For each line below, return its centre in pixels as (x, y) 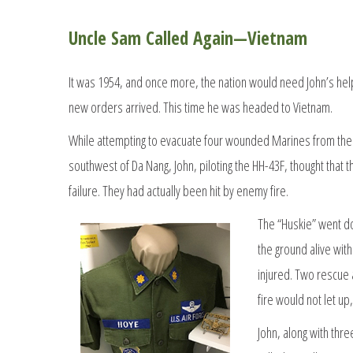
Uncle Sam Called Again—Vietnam (188, 37)
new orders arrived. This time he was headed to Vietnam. (201, 107)
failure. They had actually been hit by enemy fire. (178, 190)
